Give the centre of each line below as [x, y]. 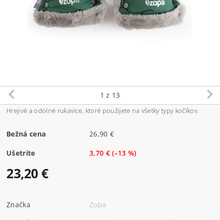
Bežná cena [26, 134]
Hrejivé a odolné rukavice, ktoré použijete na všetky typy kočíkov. [103, 110]
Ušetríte [21, 153]
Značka [19, 204]
